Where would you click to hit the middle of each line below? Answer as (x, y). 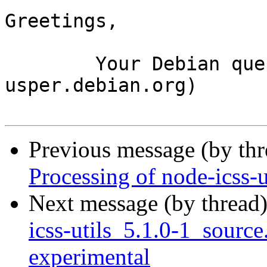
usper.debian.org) (101, 86)
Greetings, (61, 21)
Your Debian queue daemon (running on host (50, 64)
